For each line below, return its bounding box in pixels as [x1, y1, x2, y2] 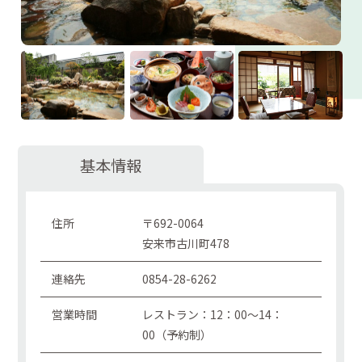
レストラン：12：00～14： [142, 305, 284, 322]
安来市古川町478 [142, 234, 230, 251]
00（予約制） [142, 326, 213, 343]
